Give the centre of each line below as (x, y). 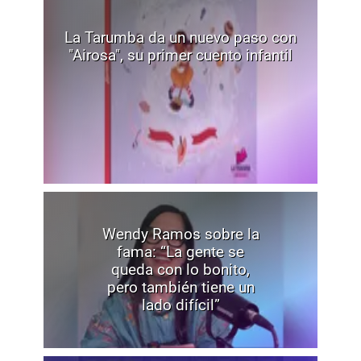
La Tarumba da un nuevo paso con (180, 38)
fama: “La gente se (180, 252)
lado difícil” (180, 305)
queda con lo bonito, (180, 270)
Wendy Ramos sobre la (180, 234)
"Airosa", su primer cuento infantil (180, 56)
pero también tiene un (180, 288)
